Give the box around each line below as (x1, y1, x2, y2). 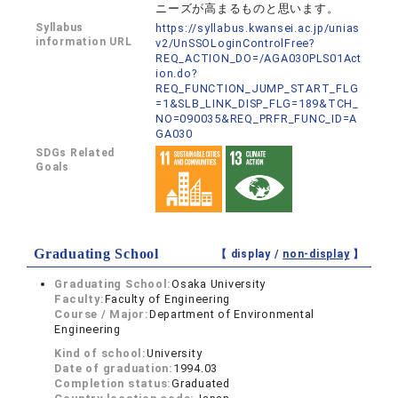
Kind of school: (54, 346, 147, 360)
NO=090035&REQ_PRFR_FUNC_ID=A (155, 112, 358, 125)
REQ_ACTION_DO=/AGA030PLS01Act (155, 52, 362, 65)
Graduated (171, 377, 230, 390)
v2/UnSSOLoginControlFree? (155, 36, 314, 50)
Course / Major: (54, 307, 149, 321)
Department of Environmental (148, 307, 315, 321)
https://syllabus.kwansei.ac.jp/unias (155, 21, 361, 35)
